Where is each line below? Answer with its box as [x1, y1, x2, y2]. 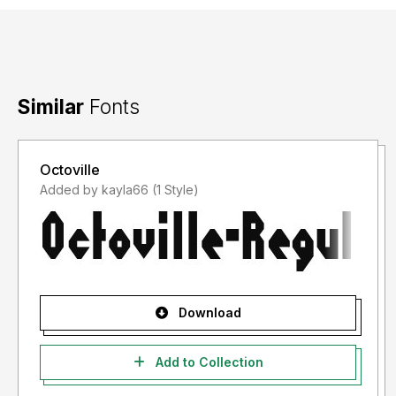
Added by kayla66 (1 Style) [152, 182, 199, 198]
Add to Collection [151, 354, 263, 370]
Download [174, 305, 241, 321]
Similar [18, 95, 84, 119]
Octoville [40, 161, 100, 179]
